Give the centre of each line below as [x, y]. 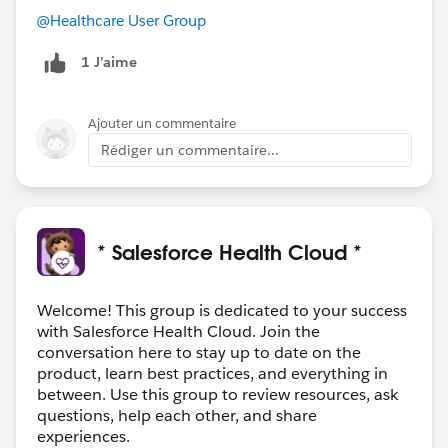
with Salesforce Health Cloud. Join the [178, 331]
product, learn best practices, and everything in [212, 373]
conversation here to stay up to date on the [199, 352]
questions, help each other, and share [177, 415]
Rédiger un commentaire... [190, 149]
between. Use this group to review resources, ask [217, 394]
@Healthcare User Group [121, 20]
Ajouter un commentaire [162, 123]
